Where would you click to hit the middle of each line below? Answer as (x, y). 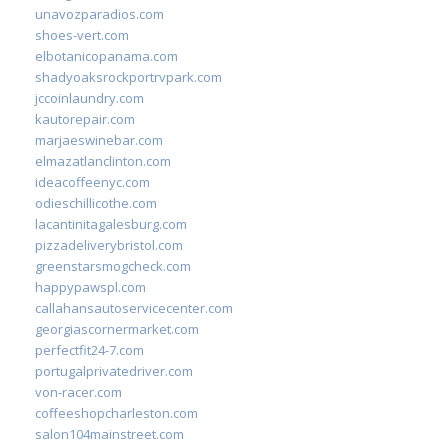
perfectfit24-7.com (89, 349)
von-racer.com (78, 391)
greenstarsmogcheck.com (113, 265)
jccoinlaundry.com (89, 97)
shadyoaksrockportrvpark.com (128, 76)
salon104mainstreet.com (109, 433)
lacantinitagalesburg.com (111, 223)
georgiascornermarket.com (117, 328)
